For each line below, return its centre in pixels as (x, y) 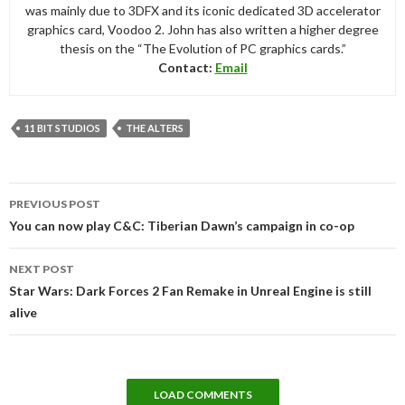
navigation (60, 216)
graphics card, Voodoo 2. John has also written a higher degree (202, 29)
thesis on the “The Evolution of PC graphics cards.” (202, 48)
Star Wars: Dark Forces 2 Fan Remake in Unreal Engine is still (190, 290)
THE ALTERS (155, 127)
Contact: (186, 67)
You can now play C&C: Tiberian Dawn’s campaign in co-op (182, 225)
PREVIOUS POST (55, 203)
